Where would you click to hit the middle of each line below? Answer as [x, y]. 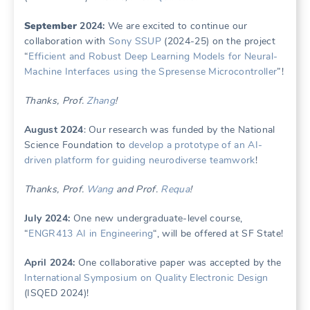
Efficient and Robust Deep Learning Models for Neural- [153, 56]
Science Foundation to [77, 145]
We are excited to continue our [176, 26]
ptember [56, 26]
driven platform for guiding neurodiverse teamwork [140, 160]
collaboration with [67, 41]
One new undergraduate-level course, [156, 218]
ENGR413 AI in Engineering [91, 234]
